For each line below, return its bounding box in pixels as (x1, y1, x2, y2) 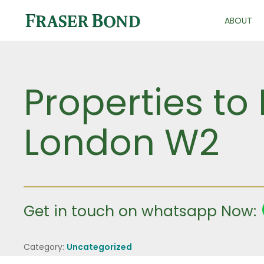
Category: (24, 241, 67, 253)
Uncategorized (67, 241, 132, 253)
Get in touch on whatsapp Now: (24, 201, 256, 222)
